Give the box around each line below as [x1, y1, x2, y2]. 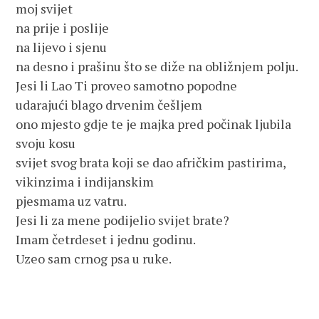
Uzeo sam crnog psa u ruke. [16, 250, 172, 267]
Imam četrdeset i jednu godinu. [16, 231, 197, 248]
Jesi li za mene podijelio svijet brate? [16, 211, 230, 229]
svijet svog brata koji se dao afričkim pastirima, [16, 154, 286, 171]
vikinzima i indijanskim [16, 173, 155, 190]
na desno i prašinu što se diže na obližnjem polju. [16, 58, 299, 75]
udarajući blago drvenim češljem [16, 96, 203, 113]
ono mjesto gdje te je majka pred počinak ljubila [16, 115, 292, 132]
